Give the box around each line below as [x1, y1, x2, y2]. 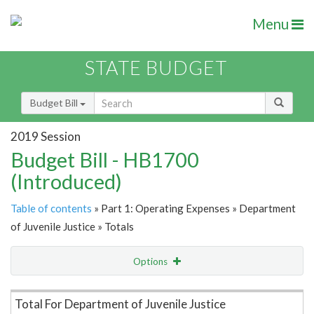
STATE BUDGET [85, 56, 227, 80]
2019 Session [11, 128, 81, 144]
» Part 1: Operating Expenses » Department [92, 202, 296, 215]
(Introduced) [11, 169, 122, 194]
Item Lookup [14, 285, 69, 297]
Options [133, 256, 170, 268]
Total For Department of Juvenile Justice [15, 296, 226, 312]
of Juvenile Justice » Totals [11, 220, 134, 233]
